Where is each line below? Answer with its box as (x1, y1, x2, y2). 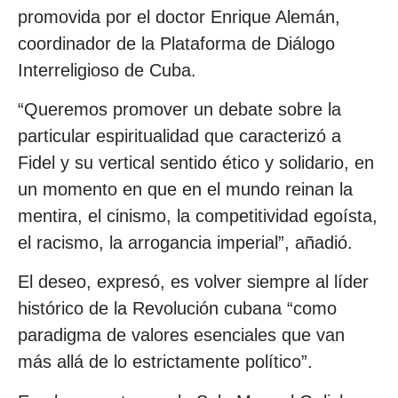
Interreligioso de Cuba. (18, 60, 196, 80)
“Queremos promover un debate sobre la (18, 99, 341, 120)
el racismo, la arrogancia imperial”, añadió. (18, 233, 353, 253)
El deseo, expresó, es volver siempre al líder (18, 272, 369, 292)
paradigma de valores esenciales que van (18, 325, 345, 346)
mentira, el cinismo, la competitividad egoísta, (18, 206, 378, 227)
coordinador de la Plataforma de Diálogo (18, 33, 335, 53)
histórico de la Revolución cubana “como (18, 298, 337, 319)
